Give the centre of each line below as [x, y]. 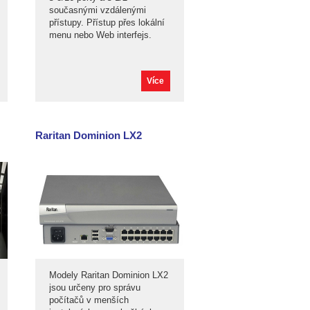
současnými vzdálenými [98, 10]
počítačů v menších [89, 300]
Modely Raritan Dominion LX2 [109, 275]
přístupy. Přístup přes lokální [107, 22]
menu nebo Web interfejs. [100, 35]
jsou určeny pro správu [95, 288]
